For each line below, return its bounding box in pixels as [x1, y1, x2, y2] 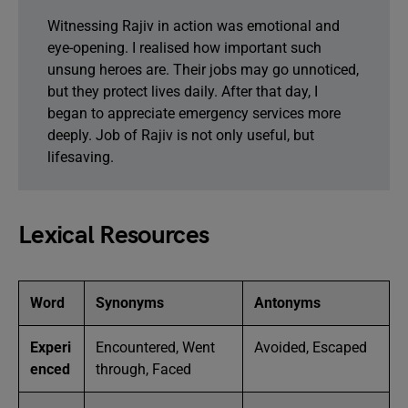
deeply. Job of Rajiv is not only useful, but [47, 127, 314, 144]
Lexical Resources [18, 220, 209, 250]
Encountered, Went [96, 339, 215, 356]
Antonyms [254, 294, 321, 311]
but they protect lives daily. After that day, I [47, 83, 318, 100]
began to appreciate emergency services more [47, 105, 341, 122]
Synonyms [96, 294, 164, 311]
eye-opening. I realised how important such [47, 39, 321, 56]
